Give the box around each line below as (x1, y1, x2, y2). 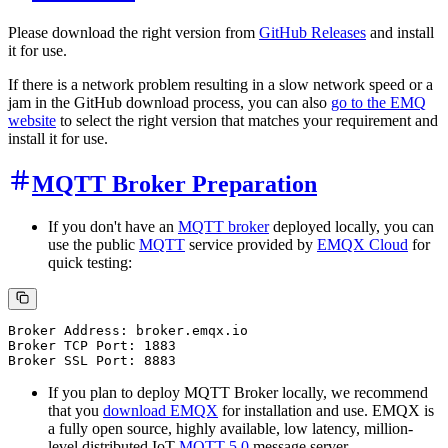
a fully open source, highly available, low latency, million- (48, 420, 413, 438)
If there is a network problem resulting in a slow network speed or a (8, 76, 433, 94)
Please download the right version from (8, 24, 259, 42)
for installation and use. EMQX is (218, 402, 434, 420)
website (8, 112, 56, 130)
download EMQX (103, 402, 218, 420)
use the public (48, 236, 139, 254)
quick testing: (48, 254, 132, 272)
